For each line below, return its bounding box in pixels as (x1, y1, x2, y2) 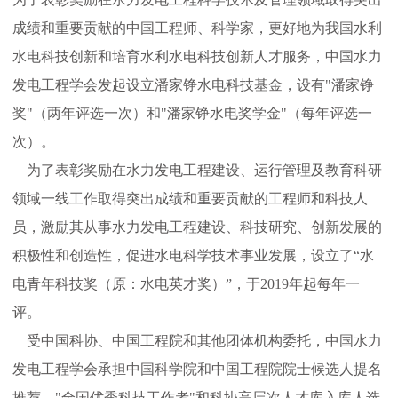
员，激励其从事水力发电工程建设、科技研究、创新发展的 (12, 219, 382, 235)
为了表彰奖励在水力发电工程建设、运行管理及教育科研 (27, 163, 382, 178)
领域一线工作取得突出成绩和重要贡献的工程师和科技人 (12, 191, 368, 206)
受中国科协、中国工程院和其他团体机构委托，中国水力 (12, 333, 382, 348)
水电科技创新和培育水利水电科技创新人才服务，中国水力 (12, 49, 382, 64)
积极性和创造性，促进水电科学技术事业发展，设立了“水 (12, 248, 374, 263)
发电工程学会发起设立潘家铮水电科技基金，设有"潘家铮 (12, 77, 374, 92)
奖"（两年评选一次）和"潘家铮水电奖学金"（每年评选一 (12, 106, 372, 121)
